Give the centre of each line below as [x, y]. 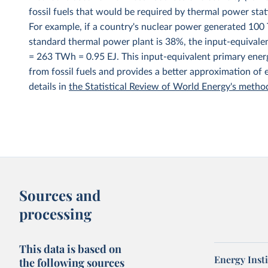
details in [49, 87]
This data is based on [71, 249]
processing [56, 214]
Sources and [60, 195]
